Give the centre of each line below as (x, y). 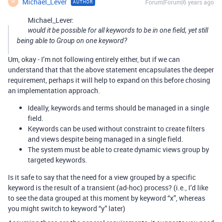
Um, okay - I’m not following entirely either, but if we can (94, 59)
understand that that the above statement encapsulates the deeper (111, 69)
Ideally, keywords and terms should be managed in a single (118, 108)
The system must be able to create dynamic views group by (118, 149)
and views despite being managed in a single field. (106, 139)
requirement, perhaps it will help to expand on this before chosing (109, 80)
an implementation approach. (54, 90)
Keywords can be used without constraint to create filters (116, 128)
